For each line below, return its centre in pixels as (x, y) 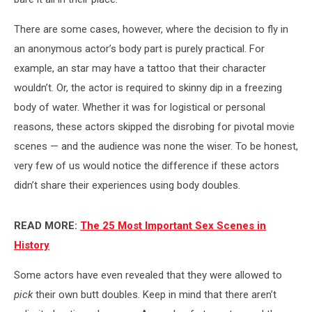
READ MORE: (46, 226)
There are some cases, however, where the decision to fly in (151, 30)
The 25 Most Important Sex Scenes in (173, 226)
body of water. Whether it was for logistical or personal (140, 108)
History (32, 245)
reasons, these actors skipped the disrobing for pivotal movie (154, 127)
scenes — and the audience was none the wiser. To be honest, (156, 147)
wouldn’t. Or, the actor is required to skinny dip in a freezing (148, 88)
